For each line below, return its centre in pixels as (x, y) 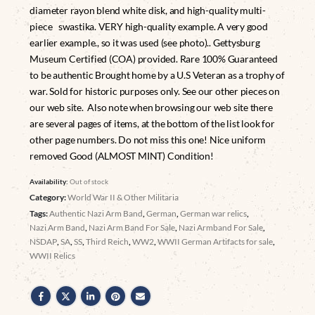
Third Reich (108, 241)
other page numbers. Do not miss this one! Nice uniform (148, 139)
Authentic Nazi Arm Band (96, 213)
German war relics (214, 213)
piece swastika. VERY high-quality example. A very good (149, 26)
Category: (49, 197)
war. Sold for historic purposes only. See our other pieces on (155, 91)
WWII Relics (53, 255)
